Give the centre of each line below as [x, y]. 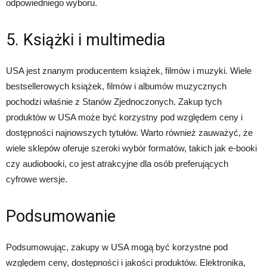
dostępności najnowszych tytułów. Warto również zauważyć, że [129, 133]
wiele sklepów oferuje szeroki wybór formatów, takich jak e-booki [131, 148]
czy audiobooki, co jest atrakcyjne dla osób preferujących [117, 164]
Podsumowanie [61, 217]
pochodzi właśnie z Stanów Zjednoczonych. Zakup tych [114, 102]
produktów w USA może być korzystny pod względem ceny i [124, 117]
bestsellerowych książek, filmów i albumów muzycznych [116, 86]
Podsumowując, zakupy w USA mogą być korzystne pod [117, 247]
